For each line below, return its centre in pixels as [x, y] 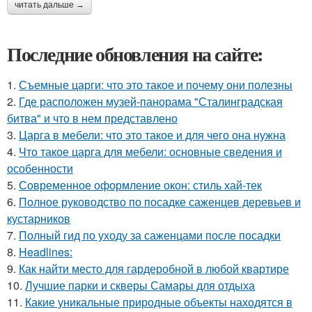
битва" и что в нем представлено [92, 118]
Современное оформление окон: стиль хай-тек [140, 185]
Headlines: [46, 251]
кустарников [39, 218]
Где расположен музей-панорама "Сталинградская [151, 101]
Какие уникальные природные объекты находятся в [159, 302]
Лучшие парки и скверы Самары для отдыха [140, 285]
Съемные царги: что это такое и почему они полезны [156, 84]
